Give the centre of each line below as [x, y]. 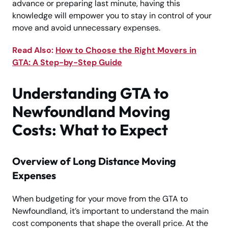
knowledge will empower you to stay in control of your [112, 16]
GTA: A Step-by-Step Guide [67, 63]
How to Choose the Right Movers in [126, 50]
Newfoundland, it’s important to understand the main [110, 211]
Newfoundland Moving [91, 112]
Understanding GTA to [90, 93]
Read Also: [34, 50]
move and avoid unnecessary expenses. [86, 28]
